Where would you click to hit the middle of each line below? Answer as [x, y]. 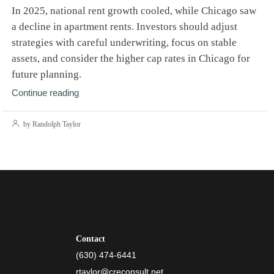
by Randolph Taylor [51, 124]
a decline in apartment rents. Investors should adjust [124, 26]
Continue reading [45, 93]
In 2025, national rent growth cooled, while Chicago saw [134, 10]
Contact [91, 239]
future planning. [46, 74]
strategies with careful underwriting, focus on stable [124, 42]
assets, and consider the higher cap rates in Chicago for [131, 58]
